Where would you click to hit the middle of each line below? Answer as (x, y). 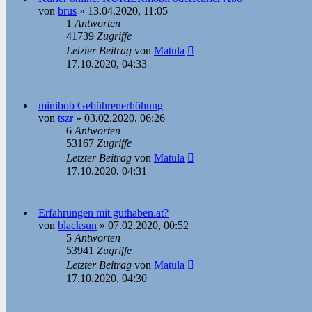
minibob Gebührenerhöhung (101, 106)
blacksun (77, 226)
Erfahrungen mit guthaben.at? (103, 213)
